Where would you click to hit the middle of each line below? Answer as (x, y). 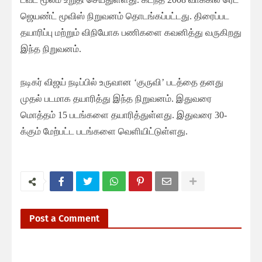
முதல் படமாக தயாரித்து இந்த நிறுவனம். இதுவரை (116, 99)
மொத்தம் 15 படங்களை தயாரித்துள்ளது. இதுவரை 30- (124, 115)
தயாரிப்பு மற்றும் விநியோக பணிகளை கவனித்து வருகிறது (131, 33)
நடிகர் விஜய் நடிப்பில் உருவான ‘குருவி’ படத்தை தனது (122, 82)
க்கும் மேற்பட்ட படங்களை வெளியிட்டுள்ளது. (104, 132)
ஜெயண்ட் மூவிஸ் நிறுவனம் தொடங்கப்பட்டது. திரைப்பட (125, 16)
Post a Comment (64, 219)
